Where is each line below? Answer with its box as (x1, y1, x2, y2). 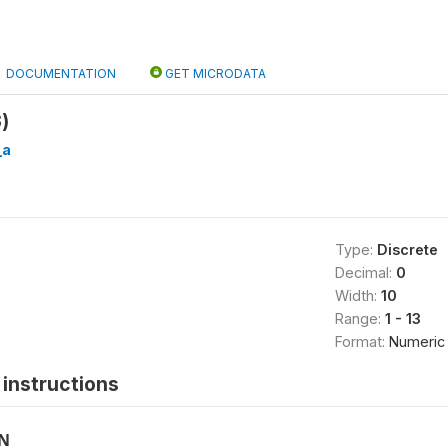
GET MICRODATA (162, 66, 266, 81)
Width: (334, 287, 381, 304)
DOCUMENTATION (6, 66, 116, 81)
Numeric (388, 333, 445, 350)
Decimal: (334, 264, 396, 281)
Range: (334, 310, 385, 327)
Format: (334, 333, 389, 350)
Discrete (376, 241, 438, 258)
